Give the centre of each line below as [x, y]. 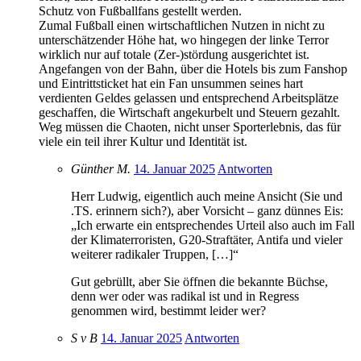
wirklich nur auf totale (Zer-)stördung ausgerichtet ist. [174, 54]
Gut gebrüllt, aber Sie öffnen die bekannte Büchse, [199, 281]
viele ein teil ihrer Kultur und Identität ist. [143, 141]
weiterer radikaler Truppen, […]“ [155, 254]
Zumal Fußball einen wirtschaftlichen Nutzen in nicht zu [182, 25]
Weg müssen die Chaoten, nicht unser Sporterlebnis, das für [190, 127]
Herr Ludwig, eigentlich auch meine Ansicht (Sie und [207, 196]
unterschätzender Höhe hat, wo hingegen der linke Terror [184, 39]
